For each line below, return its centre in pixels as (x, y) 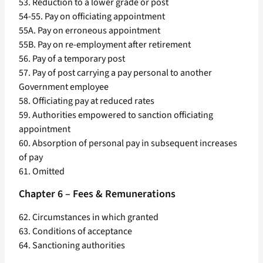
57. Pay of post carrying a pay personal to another (115, 73)
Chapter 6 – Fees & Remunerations (97, 194)
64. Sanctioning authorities (72, 246)
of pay (31, 158)
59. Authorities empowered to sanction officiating (116, 115)
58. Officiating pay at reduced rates (87, 101)
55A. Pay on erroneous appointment (90, 31)
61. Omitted (42, 172)
